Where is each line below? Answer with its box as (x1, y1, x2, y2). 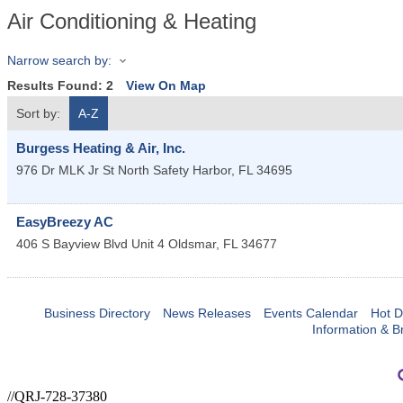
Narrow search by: (7, 53, 112, 67)
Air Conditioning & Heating (7, 9, 256, 33)
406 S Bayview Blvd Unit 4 (16, 237, 165, 252)
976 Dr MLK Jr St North (16, 163, 149, 178)
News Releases (162, 306, 251, 321)
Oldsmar (168, 237, 216, 252)
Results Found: (7, 78, 106, 94)
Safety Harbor (153, 163, 231, 178)
